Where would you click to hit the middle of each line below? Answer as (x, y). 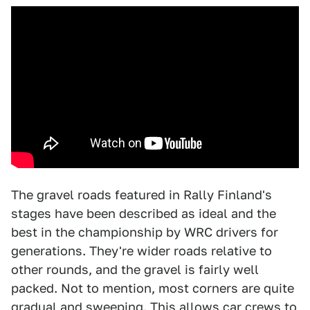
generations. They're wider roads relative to (142, 251)
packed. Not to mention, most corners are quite (153, 289)
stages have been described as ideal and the (144, 214)
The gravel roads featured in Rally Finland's (142, 195)
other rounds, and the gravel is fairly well (135, 270)
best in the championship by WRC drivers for (145, 232)
